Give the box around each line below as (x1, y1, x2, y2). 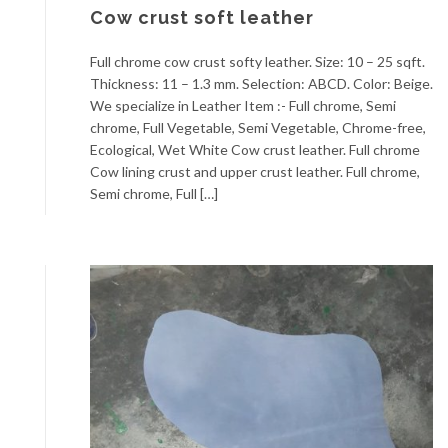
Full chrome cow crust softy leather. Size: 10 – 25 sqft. (90, 52, 425, 70)
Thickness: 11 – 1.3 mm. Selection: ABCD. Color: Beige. (90, 74, 433, 92)
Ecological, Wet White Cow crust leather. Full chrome (90, 140, 420, 158)
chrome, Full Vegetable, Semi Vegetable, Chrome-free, (90, 118, 426, 136)
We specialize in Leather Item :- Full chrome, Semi (90, 96, 396, 114)
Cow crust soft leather (90, 6, 314, 28)
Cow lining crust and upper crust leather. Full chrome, (90, 162, 420, 180)
